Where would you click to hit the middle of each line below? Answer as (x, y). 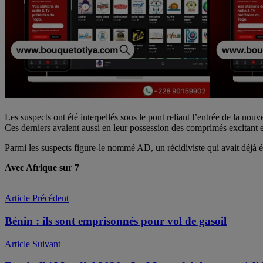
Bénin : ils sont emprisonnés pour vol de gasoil (116, 221)
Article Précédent (37, 198)
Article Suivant (33, 244)
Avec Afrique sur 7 (42, 168)
